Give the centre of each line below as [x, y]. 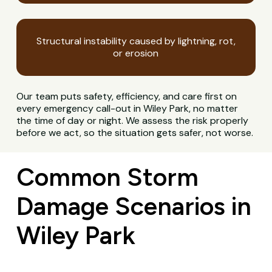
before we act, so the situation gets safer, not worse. [135, 133]
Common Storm [107, 177]
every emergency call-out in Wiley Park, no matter [127, 109]
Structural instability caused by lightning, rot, [136, 41]
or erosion [136, 53]
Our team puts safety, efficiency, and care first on [127, 97]
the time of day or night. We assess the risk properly [133, 121]
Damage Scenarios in [134, 206]
